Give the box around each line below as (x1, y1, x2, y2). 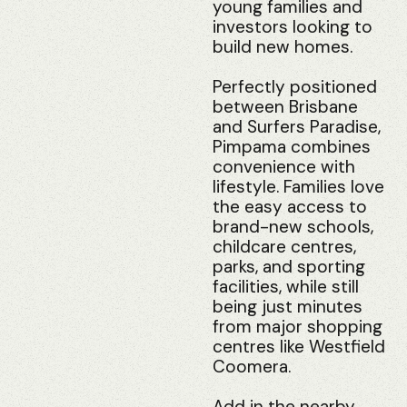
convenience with (213, 154, 355, 178)
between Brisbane (213, 94, 358, 118)
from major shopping (213, 314, 382, 338)
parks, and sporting (213, 254, 365, 278)
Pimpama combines (213, 134, 371, 158)
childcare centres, (213, 234, 356, 258)
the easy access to (213, 194, 367, 218)
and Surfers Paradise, (213, 114, 381, 138)
